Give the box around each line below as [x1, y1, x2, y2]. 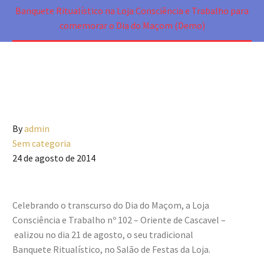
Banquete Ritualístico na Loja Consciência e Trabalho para [15, 5, 249, 16]
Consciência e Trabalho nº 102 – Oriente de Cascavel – [12, 214, 226, 226]
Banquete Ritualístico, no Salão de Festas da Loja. [12, 243, 210, 255]
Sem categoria [12, 137, 71, 149]
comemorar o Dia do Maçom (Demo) [59, 19, 205, 31]
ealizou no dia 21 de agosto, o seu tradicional [12, 229, 193, 240]
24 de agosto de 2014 [12, 152, 95, 164]
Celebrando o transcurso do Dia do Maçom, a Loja [12, 199, 209, 211]
